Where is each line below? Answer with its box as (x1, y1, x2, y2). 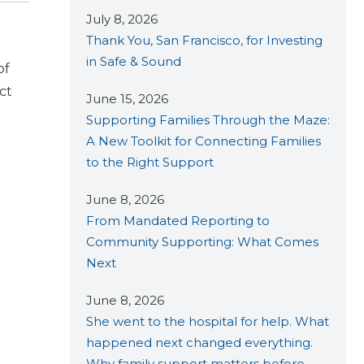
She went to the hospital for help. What (86, 313, 329, 329)
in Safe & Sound (86, 53, 181, 69)
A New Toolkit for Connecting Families (86, 132, 321, 149)
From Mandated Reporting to (86, 212, 270, 228)
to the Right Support (86, 154, 214, 170)
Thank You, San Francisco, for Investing (86, 32, 323, 48)
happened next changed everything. (86, 334, 313, 350)
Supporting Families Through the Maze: (86, 111, 330, 128)
